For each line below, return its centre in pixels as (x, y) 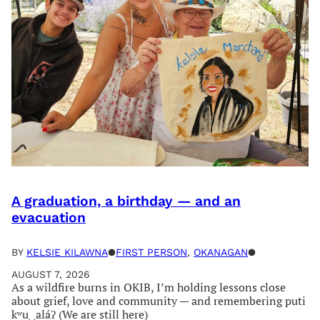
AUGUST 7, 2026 (51, 275)
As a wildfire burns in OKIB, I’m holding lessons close (149, 287)
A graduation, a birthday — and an (126, 201)
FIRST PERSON (151, 252)
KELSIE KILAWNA (67, 252)
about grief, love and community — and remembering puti (159, 301)
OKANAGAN (221, 252)
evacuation (49, 217)
